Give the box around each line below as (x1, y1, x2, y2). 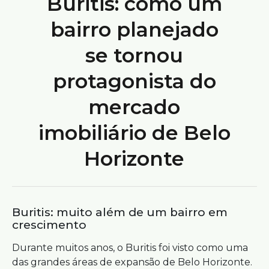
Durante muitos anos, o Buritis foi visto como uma (12, 242, 248, 253)
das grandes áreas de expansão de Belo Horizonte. (12, 256, 252, 268)
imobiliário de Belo (38, 121, 231, 145)
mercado (88, 95, 181, 119)
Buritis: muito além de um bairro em (12, 205, 228, 219)
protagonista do (52, 69, 216, 93)
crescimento (12, 218, 86, 232)
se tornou (85, 43, 184, 67)
